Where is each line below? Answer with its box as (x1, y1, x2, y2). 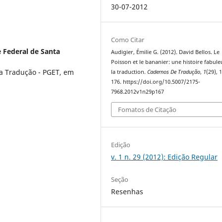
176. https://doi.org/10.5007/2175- (111, 78, 201, 86)
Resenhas (111, 186, 144, 196)
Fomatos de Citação (118, 105, 177, 114)
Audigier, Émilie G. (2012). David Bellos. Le (111, 49, 220, 56)
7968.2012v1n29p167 (111, 88, 165, 96)
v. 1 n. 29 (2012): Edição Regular (111, 152, 218, 162)
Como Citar (111, 35, 145, 45)
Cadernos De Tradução (147, 68, 201, 76)
